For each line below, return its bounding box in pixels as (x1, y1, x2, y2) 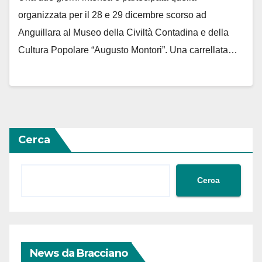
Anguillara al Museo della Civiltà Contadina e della (18, 27, 229, 38)
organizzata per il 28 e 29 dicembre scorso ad (18, 10, 206, 20)
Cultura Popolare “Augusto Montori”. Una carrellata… (18, 45, 237, 56)
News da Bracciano (30, 246, 127, 260)
